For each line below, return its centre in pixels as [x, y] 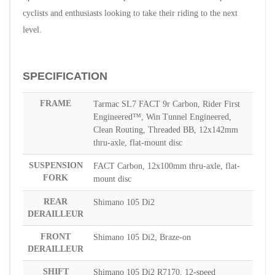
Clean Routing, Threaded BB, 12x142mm [166, 130]
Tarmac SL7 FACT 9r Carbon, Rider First [167, 104]
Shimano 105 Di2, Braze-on [142, 237]
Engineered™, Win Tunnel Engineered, [162, 117]
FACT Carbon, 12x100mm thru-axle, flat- [167, 166]
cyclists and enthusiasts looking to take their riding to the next [130, 13]
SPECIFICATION [65, 76]
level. [32, 29]
